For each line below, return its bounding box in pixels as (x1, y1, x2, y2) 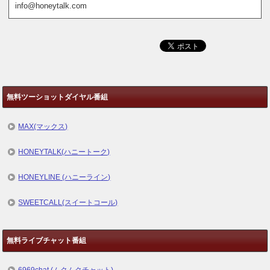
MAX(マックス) (18, 122, 68, 131)
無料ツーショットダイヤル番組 (7, 93, 108, 101)
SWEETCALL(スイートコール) (18, 198, 118, 207)
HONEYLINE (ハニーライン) (18, 172, 111, 181)
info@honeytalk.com (15, 1, 87, 10)
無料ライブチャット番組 (7, 236, 87, 245)
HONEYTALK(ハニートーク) (18, 147, 110, 156)
